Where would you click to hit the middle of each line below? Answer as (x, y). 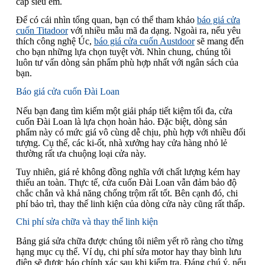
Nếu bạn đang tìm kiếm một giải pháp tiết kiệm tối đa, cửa (124, 111)
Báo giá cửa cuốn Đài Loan (67, 92)
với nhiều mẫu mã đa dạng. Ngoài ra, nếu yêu (154, 31)
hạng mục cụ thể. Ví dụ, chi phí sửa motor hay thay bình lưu (128, 252)
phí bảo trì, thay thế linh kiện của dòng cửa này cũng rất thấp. (130, 203)
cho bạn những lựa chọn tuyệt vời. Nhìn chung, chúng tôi (123, 52)
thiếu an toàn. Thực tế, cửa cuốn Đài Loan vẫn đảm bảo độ (126, 182)
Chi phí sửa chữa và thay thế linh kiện (87, 222)
